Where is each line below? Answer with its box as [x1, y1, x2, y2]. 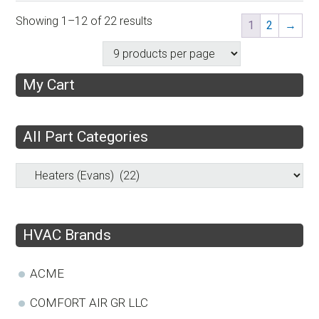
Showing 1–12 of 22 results [16, 14, 152, 28]
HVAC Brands [23, 226, 111, 244]
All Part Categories [23, 127, 148, 145]
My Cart [23, 75, 75, 93]
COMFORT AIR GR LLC [30, 295, 148, 310]
